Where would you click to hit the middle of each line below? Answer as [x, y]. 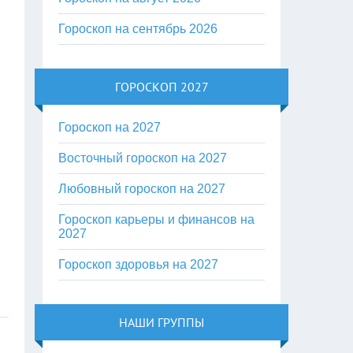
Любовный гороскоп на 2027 [142, 189]
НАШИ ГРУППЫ [162, 322]
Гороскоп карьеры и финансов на [157, 219]
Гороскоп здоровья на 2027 [139, 264]
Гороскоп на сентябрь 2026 [138, 29]
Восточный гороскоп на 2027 [143, 158]
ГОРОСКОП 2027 [162, 87]
